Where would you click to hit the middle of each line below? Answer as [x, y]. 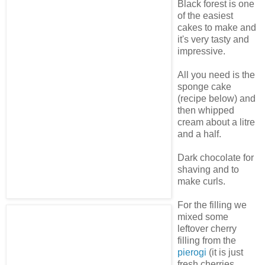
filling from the [207, 241]
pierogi [192, 253]
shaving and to [208, 170]
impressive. [201, 51]
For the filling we [212, 205]
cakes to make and [217, 28]
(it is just [225, 253]
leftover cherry [207, 229]
